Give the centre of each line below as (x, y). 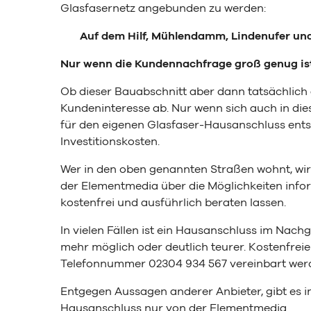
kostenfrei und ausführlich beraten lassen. (173, 203)
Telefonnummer (104, 264)
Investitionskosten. (110, 142)
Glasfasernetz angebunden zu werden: (163, 8)
